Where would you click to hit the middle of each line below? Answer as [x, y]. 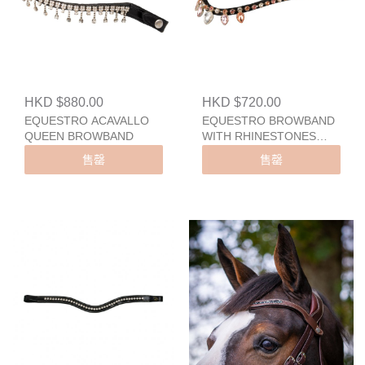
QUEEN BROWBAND [79, 136]
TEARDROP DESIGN [257, 152]
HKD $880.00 [64, 103]
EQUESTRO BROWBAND [268, 121]
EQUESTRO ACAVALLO [87, 121]
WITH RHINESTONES [259, 136]
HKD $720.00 [242, 103]
